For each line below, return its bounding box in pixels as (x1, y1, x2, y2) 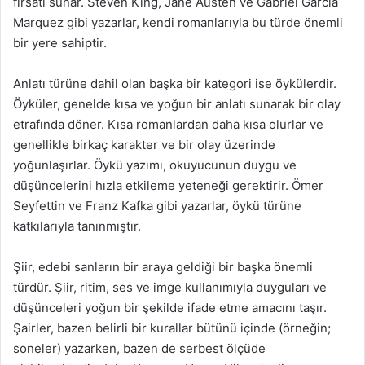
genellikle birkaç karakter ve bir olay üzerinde (13, 137, 275, 152)
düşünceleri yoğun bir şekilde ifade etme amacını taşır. (13, 300, 327, 315)
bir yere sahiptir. (13, 35, 107, 51)
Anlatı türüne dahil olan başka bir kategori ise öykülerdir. (13, 76, 336, 91)
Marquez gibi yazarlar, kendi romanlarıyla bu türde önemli (13, 15, 343, 30)
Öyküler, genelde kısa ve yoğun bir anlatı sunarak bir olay (13, 96, 341, 112)
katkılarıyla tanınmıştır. (13, 218, 141, 234)
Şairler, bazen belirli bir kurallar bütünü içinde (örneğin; (13, 320, 331, 336)
